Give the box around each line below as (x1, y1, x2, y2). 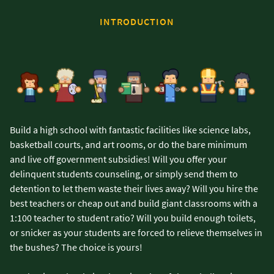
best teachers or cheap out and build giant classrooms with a (10, 197, 257, 210)
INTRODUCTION (100, 15, 174, 28)
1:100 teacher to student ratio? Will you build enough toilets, (10, 212, 256, 224)
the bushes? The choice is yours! (10, 241, 143, 254)
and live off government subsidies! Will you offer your (10, 153, 227, 166)
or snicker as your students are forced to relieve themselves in (10, 226, 262, 239)
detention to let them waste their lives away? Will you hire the (10, 182, 258, 195)
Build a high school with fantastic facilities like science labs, (10, 124, 251, 136)
